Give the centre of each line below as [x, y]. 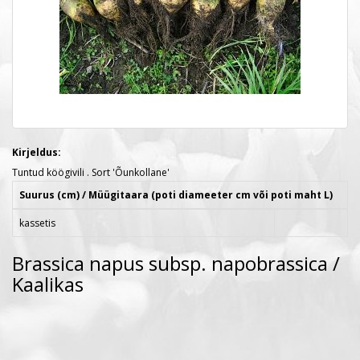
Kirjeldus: [37, 152]
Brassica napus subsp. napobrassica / [176, 263]
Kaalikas [48, 284]
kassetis [37, 223]
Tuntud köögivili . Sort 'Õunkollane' [91, 172]
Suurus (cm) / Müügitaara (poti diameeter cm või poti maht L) [176, 195]
